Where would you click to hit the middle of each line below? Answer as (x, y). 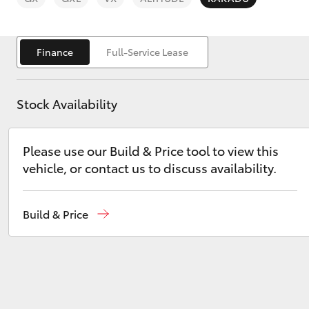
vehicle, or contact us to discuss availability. (150, 168)
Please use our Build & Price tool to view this (151, 150)
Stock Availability (67, 103)
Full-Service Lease (147, 52)
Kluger (132, 236)
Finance (55, 52)
